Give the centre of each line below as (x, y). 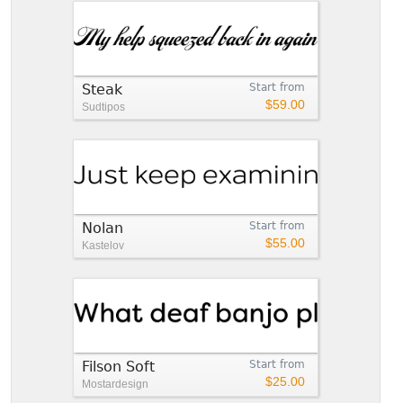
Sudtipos (103, 107)
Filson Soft (118, 366)
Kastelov (103, 245)
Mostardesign (115, 384)
